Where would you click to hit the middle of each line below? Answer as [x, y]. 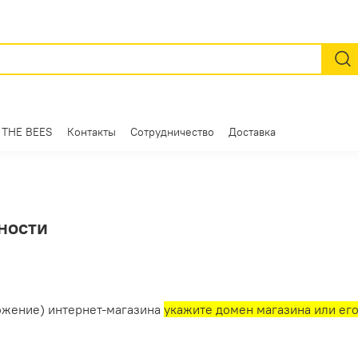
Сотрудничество [172, 131]
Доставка [252, 131]
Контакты [91, 131]
